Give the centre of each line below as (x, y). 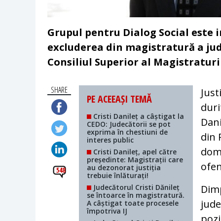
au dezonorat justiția (124, 168)
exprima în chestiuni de (128, 132)
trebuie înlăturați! (118, 176)
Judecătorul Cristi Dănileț (136, 187)
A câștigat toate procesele (133, 203)
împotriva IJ (107, 211)
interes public (110, 140)
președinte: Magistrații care (135, 160)
